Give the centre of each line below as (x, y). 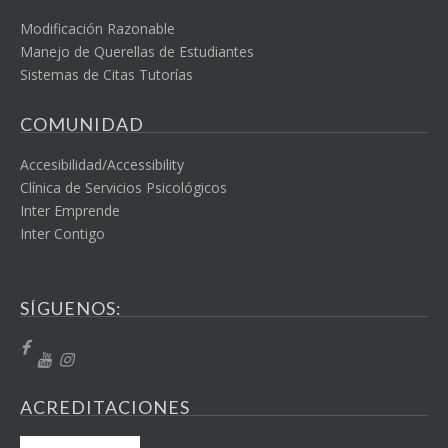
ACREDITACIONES (105, 407)
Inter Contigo (62, 233)
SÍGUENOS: (71, 308)
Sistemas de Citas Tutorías (106, 74)
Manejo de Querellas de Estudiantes (137, 51)
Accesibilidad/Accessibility (102, 164)
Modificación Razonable (97, 28)
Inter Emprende (70, 210)
